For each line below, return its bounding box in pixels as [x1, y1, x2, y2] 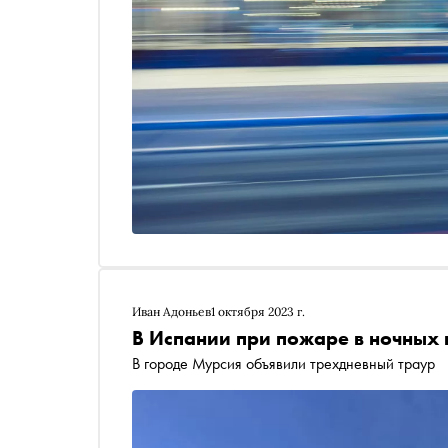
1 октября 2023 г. [211, 304, 305, 319]
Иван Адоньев [132, 304, 211, 319]
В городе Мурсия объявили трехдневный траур [132, 353, 435, 374]
